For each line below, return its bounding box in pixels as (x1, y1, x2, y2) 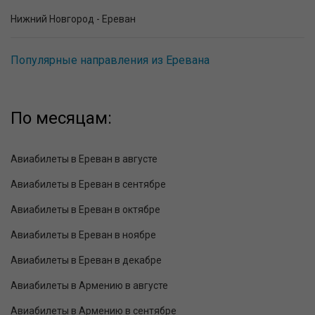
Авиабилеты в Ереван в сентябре (11, 179, 166, 191)
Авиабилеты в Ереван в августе (11, 153, 157, 165)
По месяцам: (11, 108, 112, 129)
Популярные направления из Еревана (11, 53, 210, 67)
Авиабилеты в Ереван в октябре (11, 204, 160, 216)
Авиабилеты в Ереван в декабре (11, 255, 162, 266)
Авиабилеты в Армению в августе (11, 280, 168, 292)
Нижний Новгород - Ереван (11, 13, 136, 25)
